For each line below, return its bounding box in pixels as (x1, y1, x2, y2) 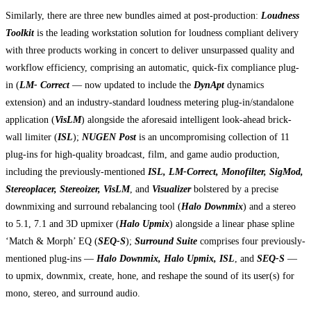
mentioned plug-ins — (6, 253, 96, 264)
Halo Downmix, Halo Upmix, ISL (96, 253, 235, 264)
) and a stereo (243, 201, 296, 212)
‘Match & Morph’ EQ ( (6, 235, 98, 246)
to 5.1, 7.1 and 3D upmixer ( (6, 218, 119, 229)
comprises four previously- (197, 235, 305, 246)
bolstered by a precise (191, 183, 278, 194)
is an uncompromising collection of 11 (136, 131, 289, 142)
